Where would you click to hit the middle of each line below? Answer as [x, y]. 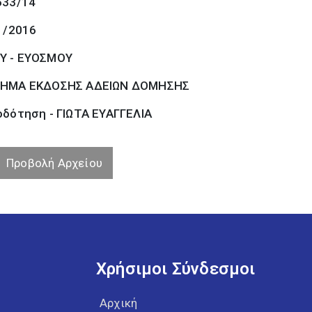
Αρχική [119, 303]
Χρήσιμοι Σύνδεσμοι [176, 269]
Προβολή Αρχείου [55, 163]
